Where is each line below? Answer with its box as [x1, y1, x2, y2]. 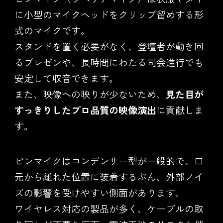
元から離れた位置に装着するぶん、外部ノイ [14, 169, 204, 183]
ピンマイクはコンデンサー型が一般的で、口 [14, 153, 204, 167]
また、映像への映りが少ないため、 [14, 87, 166, 101]
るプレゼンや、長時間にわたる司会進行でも [14, 55, 204, 69]
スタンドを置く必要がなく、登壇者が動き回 [14, 39, 204, 53]
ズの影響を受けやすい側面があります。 [14, 185, 185, 199]
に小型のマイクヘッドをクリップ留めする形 [14, 7, 204, 21]
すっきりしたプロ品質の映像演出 [14, 103, 156, 116]
